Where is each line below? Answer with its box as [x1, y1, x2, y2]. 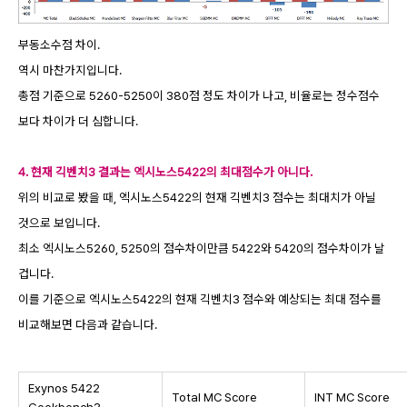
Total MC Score [169, 389, 257, 404]
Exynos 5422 [25, 380, 100, 395]
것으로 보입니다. [18, 214, 100, 230]
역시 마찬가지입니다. [18, 62, 122, 77]
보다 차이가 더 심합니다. [18, 113, 138, 128]
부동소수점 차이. [18, 36, 100, 52]
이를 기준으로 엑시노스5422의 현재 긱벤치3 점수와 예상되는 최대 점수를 [18, 291, 382, 306]
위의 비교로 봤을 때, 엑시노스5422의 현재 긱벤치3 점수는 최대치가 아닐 [18, 189, 376, 204]
